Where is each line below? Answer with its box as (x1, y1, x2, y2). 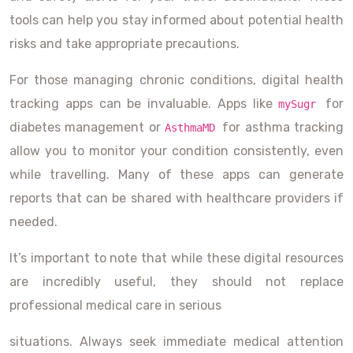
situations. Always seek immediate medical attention (9, 334, 344, 349)
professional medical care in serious (9, 298, 221, 313)
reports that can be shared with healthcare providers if (9, 191, 344, 206)
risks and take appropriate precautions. (9, 36, 240, 51)
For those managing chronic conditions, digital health (9, 72, 344, 87)
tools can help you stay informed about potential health (9, 13, 344, 28)
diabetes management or (9, 120, 165, 135)
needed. (9, 214, 58, 229)
